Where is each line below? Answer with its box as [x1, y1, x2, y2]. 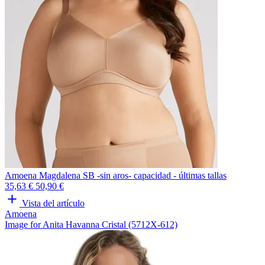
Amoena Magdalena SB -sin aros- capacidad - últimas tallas [5, 170, 227, 181]
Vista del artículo [22, 198, 85, 209]
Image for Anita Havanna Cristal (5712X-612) [5, 219, 177, 230]
